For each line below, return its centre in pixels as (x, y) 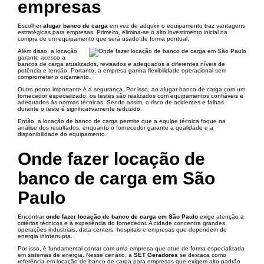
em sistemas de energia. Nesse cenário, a (76, 255)
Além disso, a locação (47, 51)
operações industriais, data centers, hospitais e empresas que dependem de (122, 230)
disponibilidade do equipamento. (62, 134)
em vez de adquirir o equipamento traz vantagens (176, 26)
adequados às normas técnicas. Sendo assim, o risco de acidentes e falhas (121, 102)
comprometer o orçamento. (54, 77)
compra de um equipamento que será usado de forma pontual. (103, 39)
